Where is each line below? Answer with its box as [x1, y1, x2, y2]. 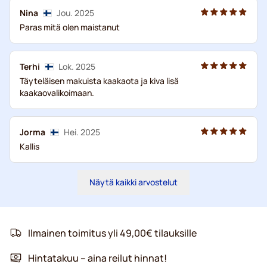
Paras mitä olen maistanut [20, 21, 120, 33]
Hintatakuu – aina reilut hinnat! [28, 251, 167, 265]
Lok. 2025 [58, 60, 95, 72]
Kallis [20, 140, 39, 152]
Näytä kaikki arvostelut [89, 176, 178, 188]
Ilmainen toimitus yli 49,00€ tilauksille [28, 226, 197, 240]
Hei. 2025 [64, 126, 100, 138]
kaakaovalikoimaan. [20, 86, 94, 98]
